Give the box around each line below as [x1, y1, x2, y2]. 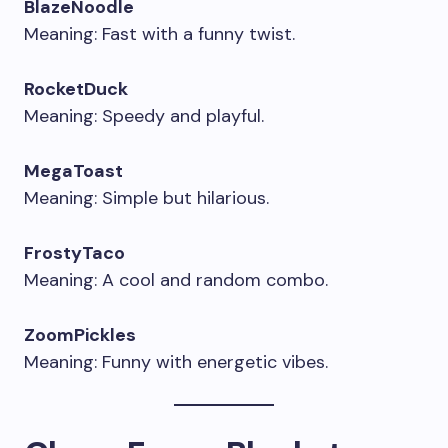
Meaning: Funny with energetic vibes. [24, 350, 328, 374]
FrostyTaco [24, 241, 125, 265]
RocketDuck [24, 77, 128, 101]
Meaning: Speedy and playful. [24, 104, 264, 128]
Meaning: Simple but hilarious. [24, 186, 269, 210]
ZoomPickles [24, 323, 136, 347]
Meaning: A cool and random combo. [24, 268, 328, 292]
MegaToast [24, 159, 123, 183]
